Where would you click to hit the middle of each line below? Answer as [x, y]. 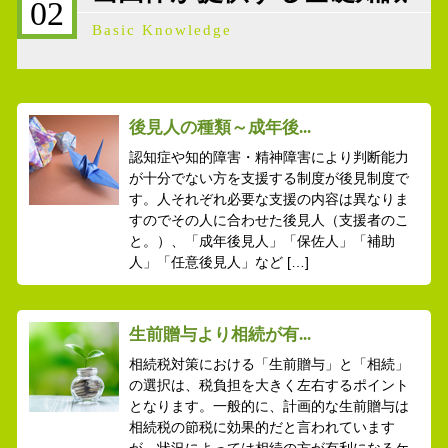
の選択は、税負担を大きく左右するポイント [268, 385]
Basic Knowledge [162, 30]
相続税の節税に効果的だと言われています [261, 427]
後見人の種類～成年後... [219, 127]
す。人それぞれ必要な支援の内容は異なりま [268, 198]
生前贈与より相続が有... [219, 335]
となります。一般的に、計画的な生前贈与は [268, 406]
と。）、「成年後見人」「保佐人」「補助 [261, 240]
